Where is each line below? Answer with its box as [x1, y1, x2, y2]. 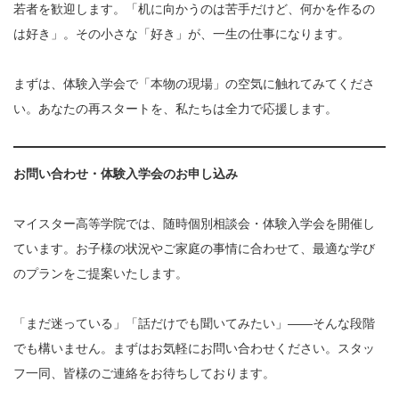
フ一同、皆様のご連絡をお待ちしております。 [13, 366, 275, 381]
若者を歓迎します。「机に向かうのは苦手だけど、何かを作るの [13, 2, 375, 17]
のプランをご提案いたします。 [13, 266, 188, 281]
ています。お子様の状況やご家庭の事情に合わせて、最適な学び [13, 241, 375, 256]
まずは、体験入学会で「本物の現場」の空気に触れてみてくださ [13, 77, 375, 92]
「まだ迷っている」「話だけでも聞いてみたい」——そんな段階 [13, 316, 375, 331]
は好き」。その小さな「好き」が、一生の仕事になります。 [13, 27, 350, 42]
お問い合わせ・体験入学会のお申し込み [13, 167, 238, 182]
